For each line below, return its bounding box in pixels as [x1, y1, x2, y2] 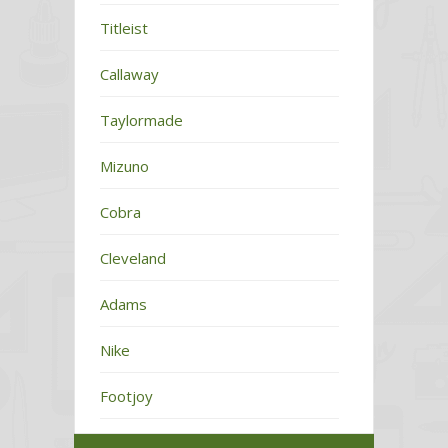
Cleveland [100, 248, 166, 269]
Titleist [100, 18, 148, 39]
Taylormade [100, 110, 183, 131]
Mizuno [100, 156, 149, 177]
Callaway [100, 64, 159, 85]
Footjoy [100, 386, 153, 407]
